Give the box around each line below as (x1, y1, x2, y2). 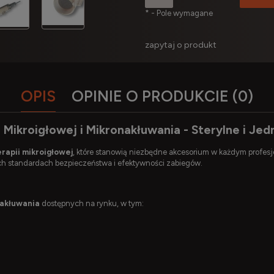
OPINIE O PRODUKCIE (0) (72, 86, 253, 105)
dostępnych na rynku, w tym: (40, 199, 144, 209)
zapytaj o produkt (144, 39, 217, 50)
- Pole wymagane (149, 8, 213, 18)
